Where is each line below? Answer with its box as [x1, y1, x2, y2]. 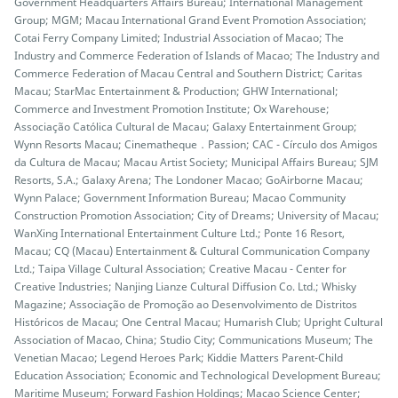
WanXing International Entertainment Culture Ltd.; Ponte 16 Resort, [14, 226, 345, 241]
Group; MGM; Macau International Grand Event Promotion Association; [14, 12, 367, 28]
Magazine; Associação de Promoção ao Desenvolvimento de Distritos [14, 297, 357, 312]
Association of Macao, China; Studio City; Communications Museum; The [14, 332, 373, 347]
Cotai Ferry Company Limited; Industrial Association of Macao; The [14, 30, 344, 45]
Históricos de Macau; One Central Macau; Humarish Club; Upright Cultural [14, 314, 383, 330]
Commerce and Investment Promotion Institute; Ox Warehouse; [14, 101, 330, 116]
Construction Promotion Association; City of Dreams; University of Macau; [14, 208, 379, 223]
